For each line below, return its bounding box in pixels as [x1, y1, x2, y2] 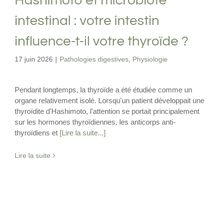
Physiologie [132, 55, 168, 63]
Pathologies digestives [60, 55, 129, 63]
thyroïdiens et [15, 128, 60, 137]
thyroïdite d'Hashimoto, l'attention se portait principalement [15, 107, 199, 115]
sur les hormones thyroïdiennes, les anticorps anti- [15, 117, 175, 126]
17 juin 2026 [15, 55, 53, 63]
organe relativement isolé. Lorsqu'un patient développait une [15, 96, 204, 105]
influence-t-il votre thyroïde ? [15, 34, 188, 48]
